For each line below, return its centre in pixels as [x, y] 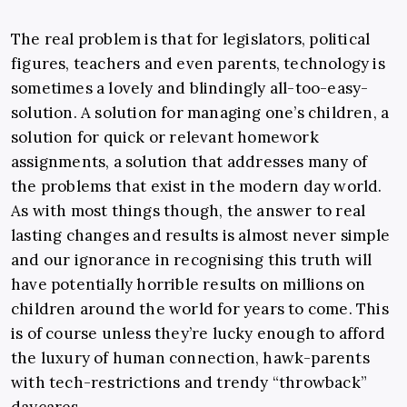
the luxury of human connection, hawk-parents [190, 358]
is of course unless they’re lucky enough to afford [199, 334]
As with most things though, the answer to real [189, 211]
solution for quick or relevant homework [165, 138]
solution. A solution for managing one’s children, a [200, 113]
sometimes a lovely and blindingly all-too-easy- [190, 89]
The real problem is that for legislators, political [191, 40]
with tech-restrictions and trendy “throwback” [189, 383]
